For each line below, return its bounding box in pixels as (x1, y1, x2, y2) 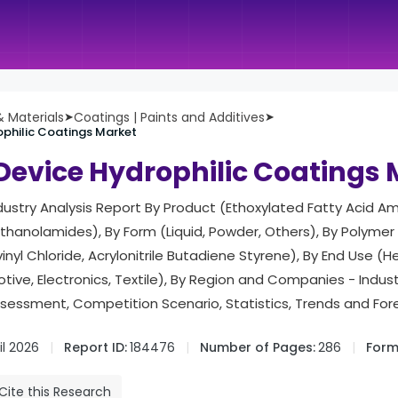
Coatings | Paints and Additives (74, 108, 265, 126)
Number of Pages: (200, 338, 315, 356)
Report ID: (64, 338, 127, 356)
